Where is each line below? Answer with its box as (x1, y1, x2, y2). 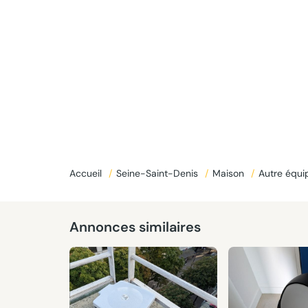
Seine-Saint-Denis (115, 167, 201, 179)
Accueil (69, 167, 104, 179)
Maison (212, 167, 247, 179)
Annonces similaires (69, 218, 201, 236)
